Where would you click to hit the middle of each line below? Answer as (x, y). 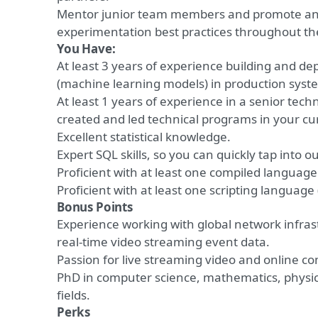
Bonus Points (95, 207)
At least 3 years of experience (140, 66)
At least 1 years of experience (140, 101)
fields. (73, 295)
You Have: (86, 49)
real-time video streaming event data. (163, 242)
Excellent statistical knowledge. (144, 137)
